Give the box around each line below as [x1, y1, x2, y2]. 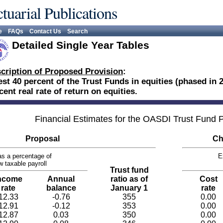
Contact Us [29, 28, 61, 35]
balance [46, 184, 76, 192]
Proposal [25, 134, 60, 143]
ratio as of [111, 175, 148, 183]
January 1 [111, 184, 148, 192]
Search [67, 28, 88, 35]
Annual [47, 175, 75, 183]
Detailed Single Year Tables [12, 39, 149, 51]
